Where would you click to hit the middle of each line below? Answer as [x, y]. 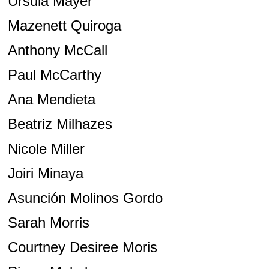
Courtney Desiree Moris [82, 247]
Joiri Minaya [45, 174]
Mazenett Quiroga [64, 26]
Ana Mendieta [51, 100]
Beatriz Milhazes [60, 124]
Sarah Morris [48, 223]
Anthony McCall [57, 50]
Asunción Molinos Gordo [85, 198]
